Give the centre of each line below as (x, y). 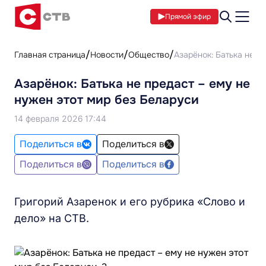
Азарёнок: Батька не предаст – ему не (132, 84)
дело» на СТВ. (52, 218)
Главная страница (50, 55)
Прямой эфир (188, 17)
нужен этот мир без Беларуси (107, 100)
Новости (107, 55)
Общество (149, 55)
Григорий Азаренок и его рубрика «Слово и (130, 202)
